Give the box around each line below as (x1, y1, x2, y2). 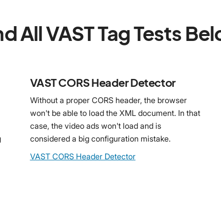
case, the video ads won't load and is (30, 120, 161, 131)
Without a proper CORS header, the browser (30, 95, 187, 105)
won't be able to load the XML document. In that (30, 108, 200, 118)
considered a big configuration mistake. (30, 133, 171, 144)
